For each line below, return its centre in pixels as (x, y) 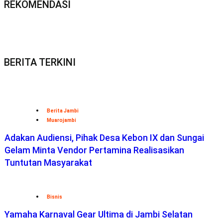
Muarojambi (61, 120)
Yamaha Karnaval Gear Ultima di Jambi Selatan (99, 214)
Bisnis (55, 197)
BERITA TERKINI (40, 62)
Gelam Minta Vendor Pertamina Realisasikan (94, 150)
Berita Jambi (63, 111)
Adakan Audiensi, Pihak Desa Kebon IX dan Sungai (104, 137)
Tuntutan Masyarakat (48, 162)
